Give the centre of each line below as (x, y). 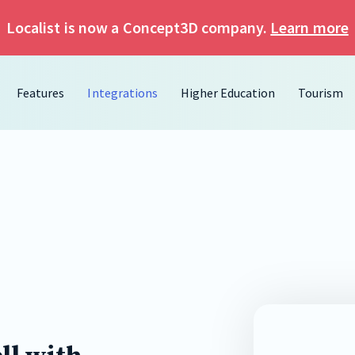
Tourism (321, 93)
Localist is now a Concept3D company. (139, 27)
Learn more (309, 27)
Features (41, 93)
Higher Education (228, 93)
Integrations (122, 93)
